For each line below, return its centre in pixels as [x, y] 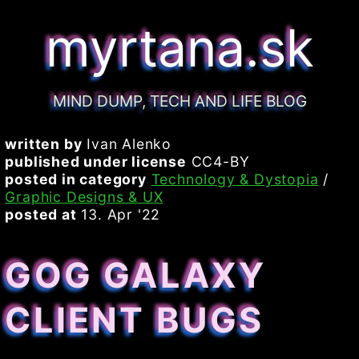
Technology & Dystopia [235, 179]
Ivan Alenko [127, 144]
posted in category [76, 179]
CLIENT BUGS [135, 319]
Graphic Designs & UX [84, 197]
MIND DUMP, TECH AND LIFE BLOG [179, 101]
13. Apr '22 [119, 215]
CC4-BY [218, 162]
